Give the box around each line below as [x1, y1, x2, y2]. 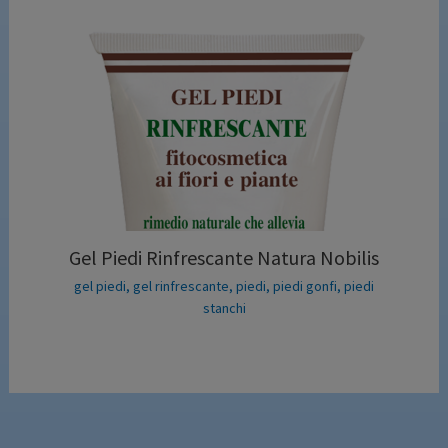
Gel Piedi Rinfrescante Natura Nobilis [69, 244, 379, 270]
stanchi [202, 298, 246, 317]
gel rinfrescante [133, 276, 229, 295]
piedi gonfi [273, 276, 337, 295]
